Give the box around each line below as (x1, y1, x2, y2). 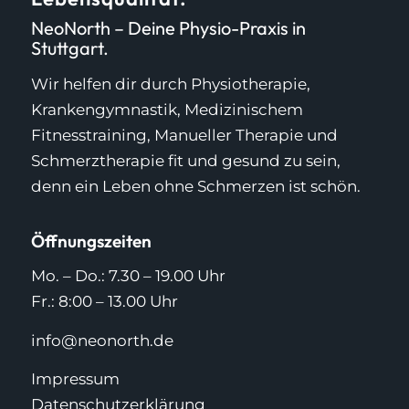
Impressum (30, 369, 120, 388)
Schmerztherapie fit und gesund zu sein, (30, 152, 341, 171)
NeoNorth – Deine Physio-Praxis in (30, 16, 306, 39)
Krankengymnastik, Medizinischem (30, 100, 303, 120)
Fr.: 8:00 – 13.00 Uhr (30, 292, 178, 311)
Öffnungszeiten (30, 229, 152, 252)
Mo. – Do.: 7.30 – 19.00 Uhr (30, 267, 225, 286)
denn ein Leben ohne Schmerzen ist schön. (30, 177, 361, 196)
